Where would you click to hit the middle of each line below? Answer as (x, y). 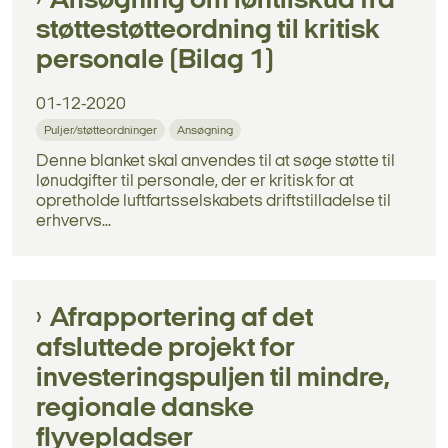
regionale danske (145, 408)
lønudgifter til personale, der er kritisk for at (195, 181)
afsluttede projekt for (165, 348)
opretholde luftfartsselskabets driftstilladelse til (213, 201)
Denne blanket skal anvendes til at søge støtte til (215, 161)
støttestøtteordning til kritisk (208, 31)
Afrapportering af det (181, 318)
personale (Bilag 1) (155, 61)
